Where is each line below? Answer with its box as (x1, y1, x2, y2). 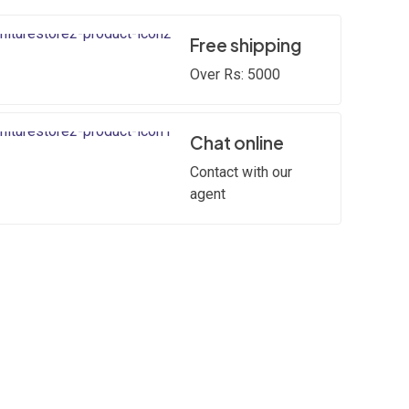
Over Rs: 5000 (190, 66, 280, 83)
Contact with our (190, 163, 292, 181)
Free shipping (190, 34, 301, 56)
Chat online (190, 131, 284, 153)
